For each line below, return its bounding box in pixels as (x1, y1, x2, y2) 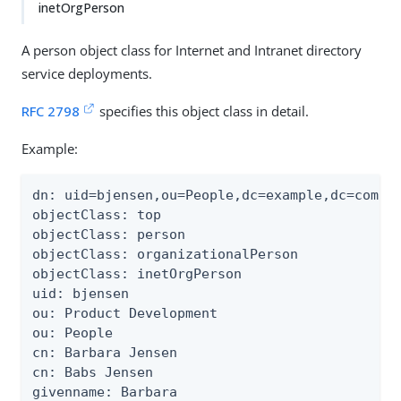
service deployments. (21, 64, 152, 82)
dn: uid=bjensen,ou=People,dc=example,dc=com (32, 187, 379, 203)
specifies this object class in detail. (96, 102, 310, 120)
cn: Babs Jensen (32, 364, 153, 380)
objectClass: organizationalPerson (32, 246, 298, 262)
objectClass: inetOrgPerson (32, 266, 242, 282)
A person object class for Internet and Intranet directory (21, 41, 362, 59)
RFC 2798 (21, 102, 80, 120)
